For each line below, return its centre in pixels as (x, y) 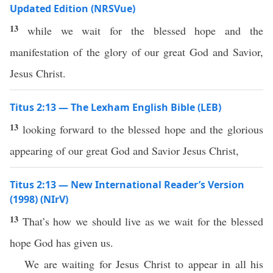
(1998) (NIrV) (39, 199)
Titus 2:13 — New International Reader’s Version (127, 185)
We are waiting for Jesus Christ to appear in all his (144, 264)
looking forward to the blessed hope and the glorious (143, 129)
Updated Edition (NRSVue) (73, 9)
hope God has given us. (62, 243)
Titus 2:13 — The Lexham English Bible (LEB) (115, 107)
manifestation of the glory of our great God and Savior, (136, 52)
